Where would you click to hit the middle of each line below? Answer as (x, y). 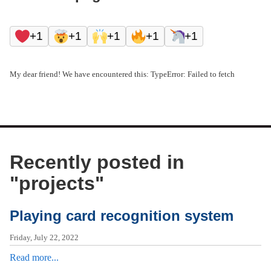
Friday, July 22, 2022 (44, 238)
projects (57, 184)
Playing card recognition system (122, 216)
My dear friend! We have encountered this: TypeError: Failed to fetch (122, 75)
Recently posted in (97, 162)
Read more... (34, 258)
